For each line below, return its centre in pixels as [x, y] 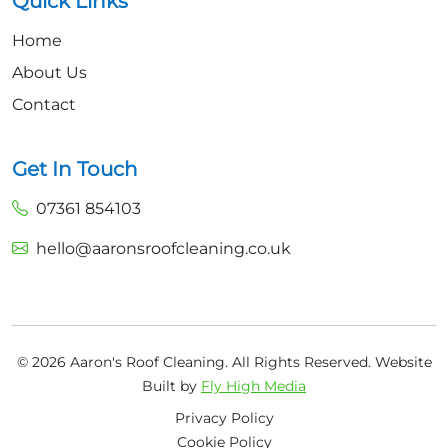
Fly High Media [253, 385]
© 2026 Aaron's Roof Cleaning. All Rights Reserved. [193, 361]
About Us [49, 72]
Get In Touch [75, 168]
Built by [171, 385]
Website [403, 361]
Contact [44, 104]
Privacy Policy [224, 417]
